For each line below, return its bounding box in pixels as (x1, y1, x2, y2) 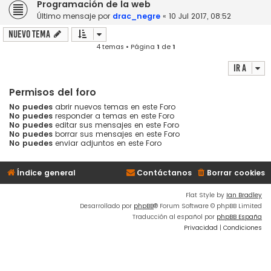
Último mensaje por (37, 11, 113, 22)
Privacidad (184, 223, 218, 233)
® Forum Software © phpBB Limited (154, 201, 262, 211)
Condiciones (223, 223, 262, 233)
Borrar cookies (207, 168, 265, 178)
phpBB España (217, 212, 262, 222)
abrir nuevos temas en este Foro (53, 102, 175, 113)
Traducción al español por (132, 212, 217, 222)
